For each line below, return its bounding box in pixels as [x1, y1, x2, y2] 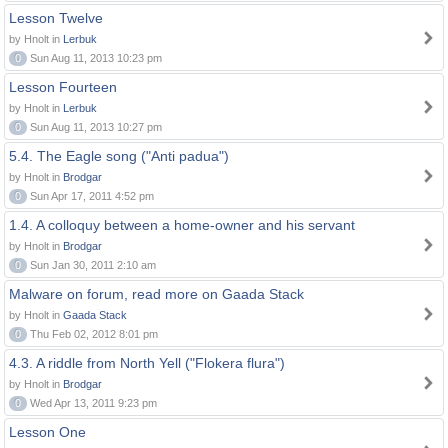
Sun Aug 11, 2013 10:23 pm [27, 52, 162, 64]
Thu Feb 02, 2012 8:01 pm [27, 328, 158, 340]
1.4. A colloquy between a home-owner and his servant [9, 217, 355, 233]
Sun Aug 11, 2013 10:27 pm [27, 121, 162, 133]
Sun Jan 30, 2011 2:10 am [27, 259, 156, 271]
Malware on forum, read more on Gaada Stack [9, 286, 304, 302]
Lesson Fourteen [9, 79, 117, 95]
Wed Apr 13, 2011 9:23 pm [27, 397, 157, 409]
